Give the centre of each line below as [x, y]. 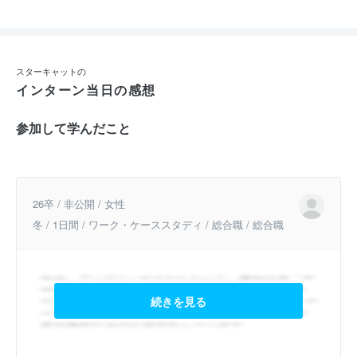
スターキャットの [51, 71]
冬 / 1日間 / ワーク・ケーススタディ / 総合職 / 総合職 [158, 224]
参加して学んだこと [73, 127]
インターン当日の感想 [86, 89]
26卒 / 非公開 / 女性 [79, 203]
